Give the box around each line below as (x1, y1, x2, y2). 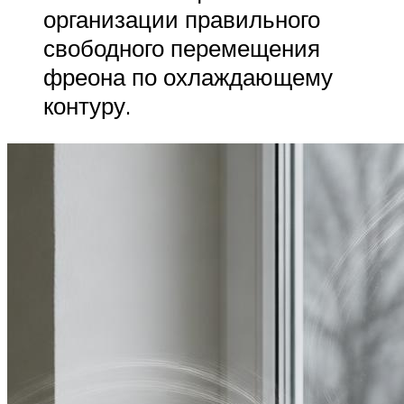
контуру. (43, 91, 131, 121)
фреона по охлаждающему (43, 62, 333, 92)
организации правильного (43, 5, 320, 34)
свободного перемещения (43, 33, 320, 63)
